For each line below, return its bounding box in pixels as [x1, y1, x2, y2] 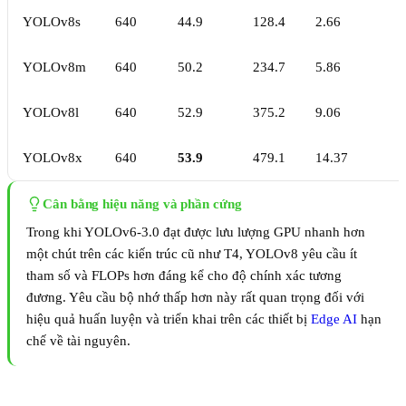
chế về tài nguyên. [26, 333, 130, 349]
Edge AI [311, 312, 357, 327]
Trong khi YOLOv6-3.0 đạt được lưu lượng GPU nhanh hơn [26, 225, 365, 240]
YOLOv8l [23, 105, 79, 121]
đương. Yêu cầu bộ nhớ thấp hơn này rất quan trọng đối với [26, 290, 364, 305]
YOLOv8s [23, 14, 81, 30]
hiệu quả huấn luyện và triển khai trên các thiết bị [26, 312, 311, 327]
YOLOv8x [23, 150, 82, 166]
